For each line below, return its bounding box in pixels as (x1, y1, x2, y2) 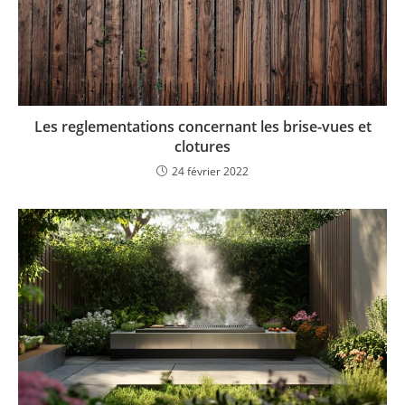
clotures (174, 136, 231, 156)
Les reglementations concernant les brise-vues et (33, 116, 372, 137)
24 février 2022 (172, 163, 249, 179)
